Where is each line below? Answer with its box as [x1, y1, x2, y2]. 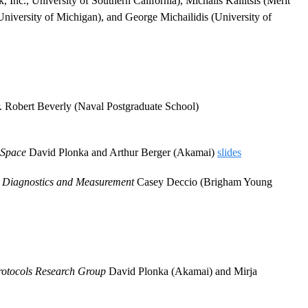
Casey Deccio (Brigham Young [134, 176, 272, 188]
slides [217, 146, 241, 158]
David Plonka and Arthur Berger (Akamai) [26, 146, 217, 158]
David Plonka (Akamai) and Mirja [106, 265, 257, 278]
